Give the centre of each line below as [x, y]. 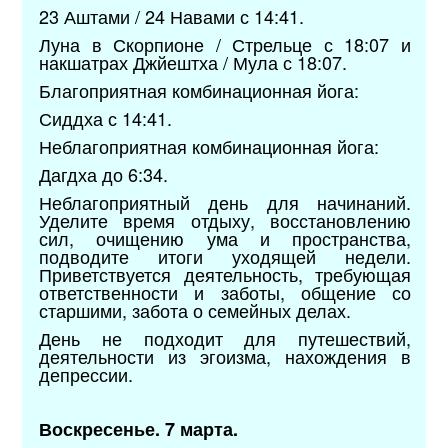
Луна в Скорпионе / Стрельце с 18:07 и [225, 43]
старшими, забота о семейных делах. [195, 309]
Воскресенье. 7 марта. [139, 428]
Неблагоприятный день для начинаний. [225, 201]
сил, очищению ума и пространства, [225, 237]
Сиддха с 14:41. [106, 117]
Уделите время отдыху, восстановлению [225, 219]
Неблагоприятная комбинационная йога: [209, 145]
